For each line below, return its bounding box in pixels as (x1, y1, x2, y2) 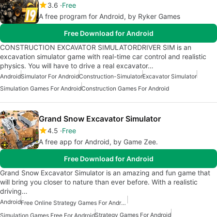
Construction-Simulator (79, 73, 142, 80)
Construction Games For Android (81, 85, 169, 93)
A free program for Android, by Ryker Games (39, 12, 180, 21)
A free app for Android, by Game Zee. (39, 138, 158, 146)
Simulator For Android (21, 73, 79, 80)
